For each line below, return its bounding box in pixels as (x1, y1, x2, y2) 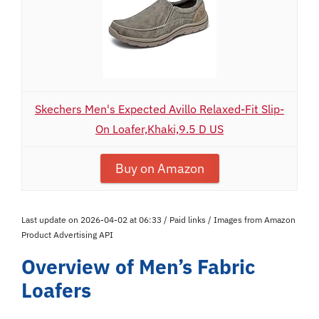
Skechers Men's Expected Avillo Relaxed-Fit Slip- (35, 102, 284, 116)
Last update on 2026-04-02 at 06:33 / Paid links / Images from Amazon (21, 214, 296, 225)
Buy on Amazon (115, 160, 204, 177)
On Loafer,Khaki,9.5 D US (95, 122, 224, 136)
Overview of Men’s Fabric (21, 253, 255, 280)
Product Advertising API (21, 229, 113, 240)
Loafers (21, 277, 91, 303)
